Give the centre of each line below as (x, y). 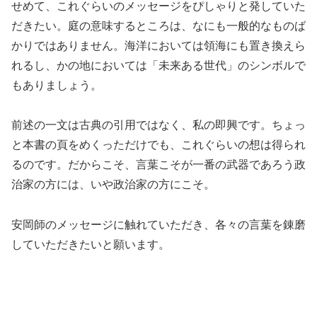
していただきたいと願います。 (91, 245)
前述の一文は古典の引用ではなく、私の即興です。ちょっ (158, 125)
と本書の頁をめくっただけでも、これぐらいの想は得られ (158, 145)
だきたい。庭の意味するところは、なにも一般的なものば (158, 25)
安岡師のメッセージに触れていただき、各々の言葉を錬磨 (158, 225)
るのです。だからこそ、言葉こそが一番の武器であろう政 (158, 165)
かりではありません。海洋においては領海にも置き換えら (158, 45)
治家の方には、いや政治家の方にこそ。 (113, 185)
